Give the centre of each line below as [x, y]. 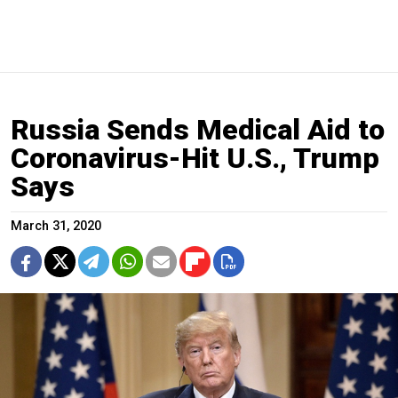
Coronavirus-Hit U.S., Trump [195, 159]
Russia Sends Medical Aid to [198, 130]
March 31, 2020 [56, 227]
